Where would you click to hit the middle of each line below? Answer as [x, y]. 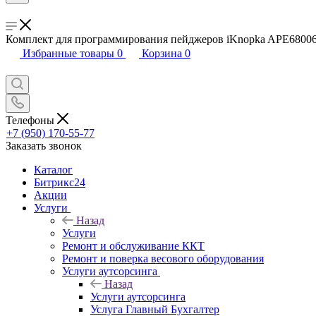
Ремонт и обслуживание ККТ [133, 245]
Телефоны [31, 120]
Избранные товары [68, 53]
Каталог [53, 169]
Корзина [162, 53]
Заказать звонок [44, 145]
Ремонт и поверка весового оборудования [163, 258]
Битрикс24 [60, 182]
